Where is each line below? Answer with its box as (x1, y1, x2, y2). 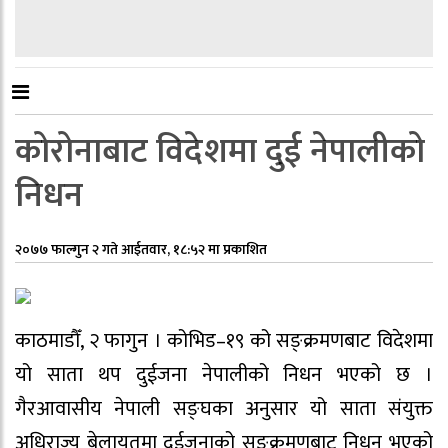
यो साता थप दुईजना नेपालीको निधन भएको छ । (15, 358, 433, 392)
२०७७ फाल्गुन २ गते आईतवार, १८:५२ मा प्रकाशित (15, 238, 267, 261)
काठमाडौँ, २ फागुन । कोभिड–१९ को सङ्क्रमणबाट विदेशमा (15, 324, 433, 358)
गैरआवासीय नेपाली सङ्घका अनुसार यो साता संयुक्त (15, 392, 433, 426)
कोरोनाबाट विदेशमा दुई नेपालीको (15, 124, 425, 180)
